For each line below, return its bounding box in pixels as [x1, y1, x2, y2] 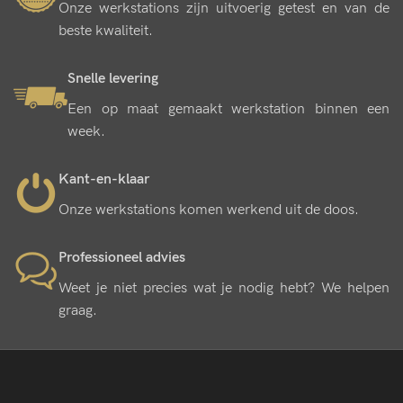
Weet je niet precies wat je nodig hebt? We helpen [58, 279, 390, 297]
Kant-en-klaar [58, 170, 149, 188]
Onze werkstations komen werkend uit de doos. [58, 201, 359, 219]
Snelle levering [67, 69, 158, 87]
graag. [58, 301, 97, 319]
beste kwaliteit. [58, 22, 153, 40]
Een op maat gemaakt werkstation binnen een [67, 100, 390, 118]
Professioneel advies [58, 248, 185, 266]
